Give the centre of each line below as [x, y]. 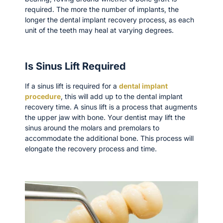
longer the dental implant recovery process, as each [110, 19]
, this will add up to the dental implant [122, 97]
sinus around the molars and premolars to [92, 128]
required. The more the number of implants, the [102, 9]
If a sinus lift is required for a [72, 86]
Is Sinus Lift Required [75, 66]
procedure [43, 97]
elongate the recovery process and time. [91, 149]
